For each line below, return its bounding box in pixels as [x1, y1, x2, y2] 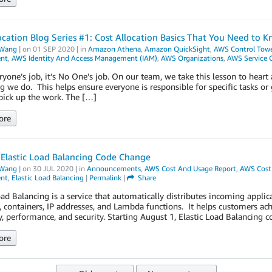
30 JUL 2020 [32, 164, 73, 173]
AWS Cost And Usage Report [144, 164, 236, 173]
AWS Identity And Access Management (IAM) [11, 53, 157, 63]
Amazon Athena [87, 44, 141, 53]
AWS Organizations [160, 53, 223, 63]
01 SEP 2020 [32, 44, 75, 53]
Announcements [86, 164, 141, 173]
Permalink [89, 173, 121, 182]
